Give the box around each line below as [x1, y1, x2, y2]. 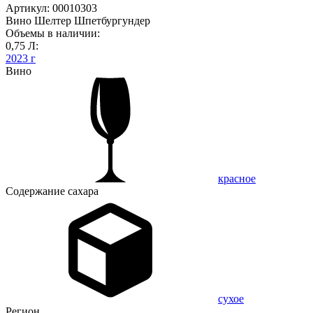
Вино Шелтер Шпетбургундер [6, 14, 150, 27]
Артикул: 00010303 [6, 1, 97, 14]
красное [218, 172, 256, 184]
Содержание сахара [6, 184, 99, 197]
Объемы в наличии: [6, 27, 100, 39]
